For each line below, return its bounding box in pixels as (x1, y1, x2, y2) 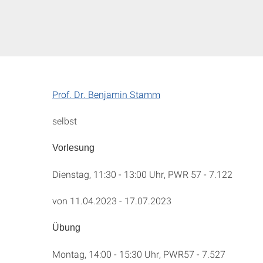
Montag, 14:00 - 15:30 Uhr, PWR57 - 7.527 (52, 248, 225, 260)
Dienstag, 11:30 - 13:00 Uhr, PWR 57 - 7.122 (52, 168, 232, 180)
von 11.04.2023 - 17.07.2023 (52, 194, 171, 207)
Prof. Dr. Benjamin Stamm (52, 88, 160, 100)
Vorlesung (52, 143, 95, 153)
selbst (52, 114, 77, 127)
